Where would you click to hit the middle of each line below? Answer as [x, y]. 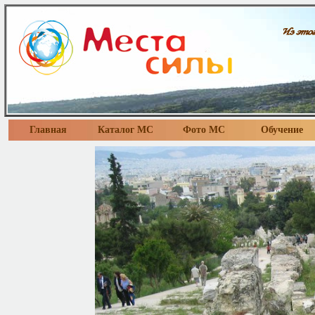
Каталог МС [126, 130]
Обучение [282, 130]
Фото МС [204, 130]
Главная [48, 130]
